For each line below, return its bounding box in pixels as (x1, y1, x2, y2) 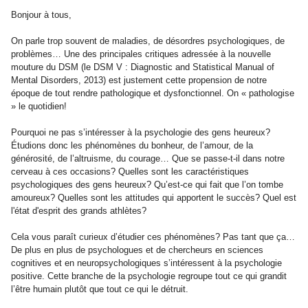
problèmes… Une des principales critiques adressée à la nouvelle (11, 49, 271, 59)
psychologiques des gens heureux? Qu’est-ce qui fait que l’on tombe (11, 179, 283, 190)
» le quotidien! (11, 101, 67, 111)
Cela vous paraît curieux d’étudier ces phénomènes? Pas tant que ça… (11, 232, 295, 242)
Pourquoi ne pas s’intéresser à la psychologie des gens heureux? (11, 127, 270, 137)
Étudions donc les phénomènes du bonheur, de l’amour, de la (11, 140, 253, 151)
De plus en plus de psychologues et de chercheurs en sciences (11, 245, 263, 255)
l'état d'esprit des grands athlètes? (11, 206, 146, 216)
